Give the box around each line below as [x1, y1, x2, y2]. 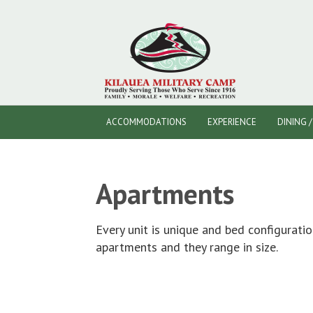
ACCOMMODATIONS [106, 116, 187, 128]
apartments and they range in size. [96, 239, 281, 255]
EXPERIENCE [208, 116, 256, 128]
